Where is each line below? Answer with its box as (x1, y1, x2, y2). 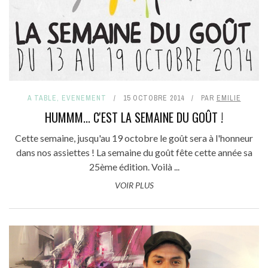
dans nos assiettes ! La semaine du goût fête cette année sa (16, 146, 252, 158)
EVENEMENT (61, 93, 106, 103)
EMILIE (216, 93, 241, 103)
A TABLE (27, 93, 57, 103)
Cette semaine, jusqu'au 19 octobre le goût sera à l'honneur (15, 132, 253, 144)
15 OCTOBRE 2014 (123, 93, 184, 103)
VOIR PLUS (114, 179, 154, 190)
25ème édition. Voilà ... (89, 160, 179, 172)
